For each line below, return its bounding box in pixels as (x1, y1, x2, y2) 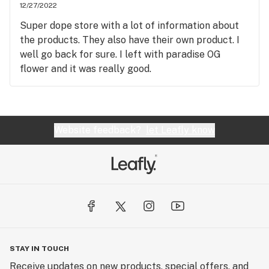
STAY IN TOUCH (10, 244, 69, 253)
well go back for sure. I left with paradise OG (20, 49, 221, 60)
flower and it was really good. (20, 63, 151, 74)
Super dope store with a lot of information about (20, 20, 239, 31)
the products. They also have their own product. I (20, 34, 240, 46)
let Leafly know (146, 124, 215, 136)
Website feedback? (54, 124, 146, 136)
